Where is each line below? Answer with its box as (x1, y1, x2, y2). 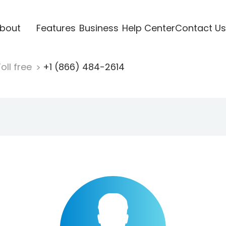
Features (36, 21, 76, 34)
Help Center (122, 21, 175, 34)
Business (79, 21, 119, 34)
